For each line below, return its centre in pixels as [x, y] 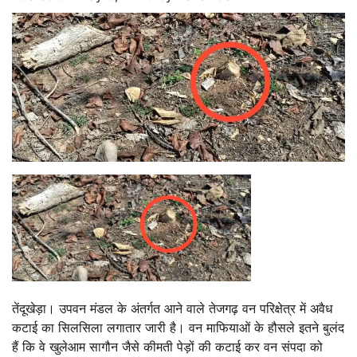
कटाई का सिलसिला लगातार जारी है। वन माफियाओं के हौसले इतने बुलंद [178, 327]
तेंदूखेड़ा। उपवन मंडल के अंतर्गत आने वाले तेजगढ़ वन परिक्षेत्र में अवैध [172, 308]
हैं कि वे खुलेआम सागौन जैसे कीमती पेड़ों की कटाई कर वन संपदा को [167, 346]
